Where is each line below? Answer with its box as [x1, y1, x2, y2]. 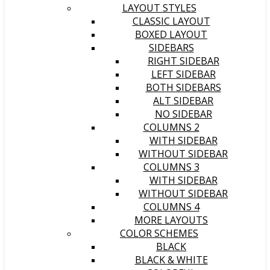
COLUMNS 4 [143, 200, 199, 213]
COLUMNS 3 [143, 160, 199, 174]
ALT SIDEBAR [153, 94, 213, 107]
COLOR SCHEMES [120, 227, 198, 240]
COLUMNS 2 [143, 121, 199, 134]
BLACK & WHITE [134, 253, 208, 266]
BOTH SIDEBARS [145, 81, 221, 94]
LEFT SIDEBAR [151, 67, 216, 81]
